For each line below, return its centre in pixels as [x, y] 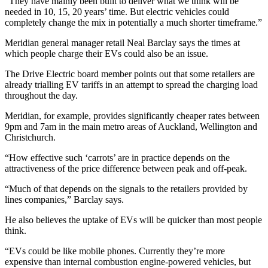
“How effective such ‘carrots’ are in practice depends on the [117, 157]
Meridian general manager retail [66, 42]
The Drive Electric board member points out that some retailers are [130, 74]
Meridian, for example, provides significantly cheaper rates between [132, 115]
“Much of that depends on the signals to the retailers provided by [126, 188]
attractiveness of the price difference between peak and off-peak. [126, 168]
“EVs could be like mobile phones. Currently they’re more [115, 251]
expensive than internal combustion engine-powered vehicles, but [128, 261]
